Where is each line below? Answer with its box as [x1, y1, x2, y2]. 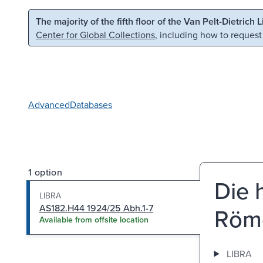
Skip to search [122, 14, 179, 26]
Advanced [28, 97, 70, 111]
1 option [28, 165, 63, 178]
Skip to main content [16, 14, 100, 26]
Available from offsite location [39, 213, 149, 225]
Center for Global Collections [36, 28, 155, 41]
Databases [70, 97, 112, 111]
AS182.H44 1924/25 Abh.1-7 [39, 201, 153, 214]
